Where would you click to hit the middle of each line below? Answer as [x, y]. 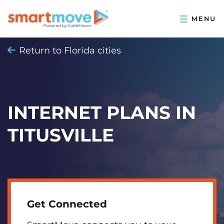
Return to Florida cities [70, 50]
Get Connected [67, 204]
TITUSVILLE [61, 135]
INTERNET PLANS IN [102, 112]
